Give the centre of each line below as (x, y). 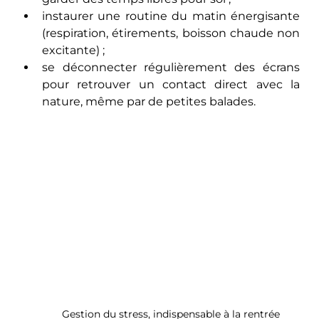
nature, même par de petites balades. (149, 101)
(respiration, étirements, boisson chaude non (171, 33)
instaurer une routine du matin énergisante (171, 16)
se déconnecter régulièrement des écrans (171, 67)
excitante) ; (74, 50)
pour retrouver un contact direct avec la (171, 84)
